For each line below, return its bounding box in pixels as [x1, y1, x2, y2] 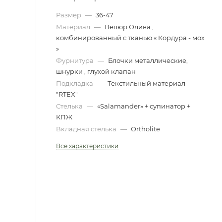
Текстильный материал [108, 79, 185, 87]
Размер [56, 11, 83, 19]
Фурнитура [56, 56, 95, 64]
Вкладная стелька [56, 125, 118, 133]
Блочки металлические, [108, 56, 188, 64]
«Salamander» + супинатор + [97, 102, 190, 110]
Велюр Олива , [105, 23, 154, 31]
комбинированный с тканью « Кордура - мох [56, 34, 205, 42]
